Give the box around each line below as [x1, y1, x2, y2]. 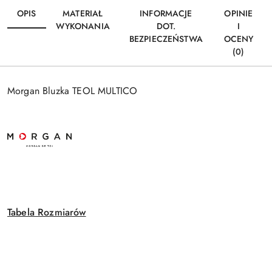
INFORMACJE [140, 7, 192, 20]
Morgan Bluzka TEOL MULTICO [7, 84, 138, 98]
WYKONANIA [55, 20, 110, 33]
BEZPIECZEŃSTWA [129, 33, 203, 46]
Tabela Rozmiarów [7, 205, 86, 219]
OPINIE [224, 7, 253, 20]
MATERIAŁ [63, 7, 103, 20]
